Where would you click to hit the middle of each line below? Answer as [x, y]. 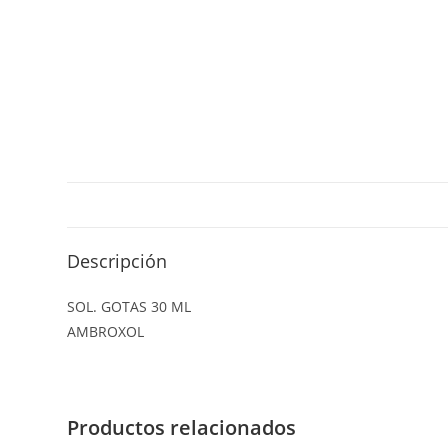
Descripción [117, 261]
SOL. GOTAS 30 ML [129, 306]
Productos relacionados [182, 427]
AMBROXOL [106, 331]
